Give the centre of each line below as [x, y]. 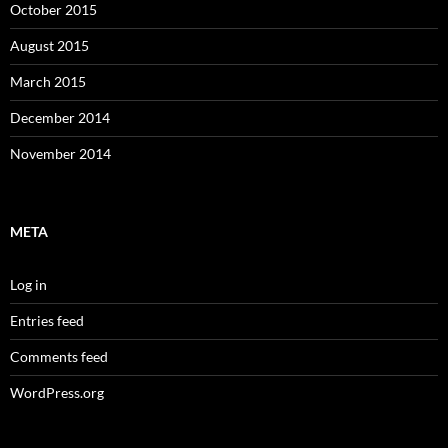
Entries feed [47, 320]
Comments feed [59, 356]
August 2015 [49, 45]
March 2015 [48, 81]
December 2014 [60, 117]
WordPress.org [57, 392]
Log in [28, 284]
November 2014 [60, 153]
